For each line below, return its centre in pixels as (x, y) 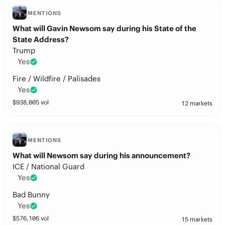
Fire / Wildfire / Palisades (57, 79)
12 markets (197, 103)
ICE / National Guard (48, 166)
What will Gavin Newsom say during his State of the (104, 28)
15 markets (197, 219)
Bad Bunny (31, 195)
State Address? (41, 39)
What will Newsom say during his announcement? (101, 155)
